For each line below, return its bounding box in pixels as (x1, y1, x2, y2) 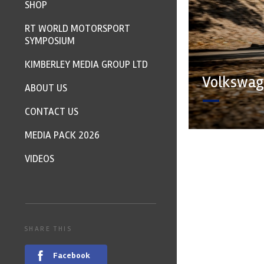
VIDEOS (25, 153, 54, 165)
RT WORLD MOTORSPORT (25, 22, 130, 35)
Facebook (53, 250, 90, 260)
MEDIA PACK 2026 (25, 129, 100, 141)
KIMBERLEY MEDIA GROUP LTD (25, 58, 148, 71)
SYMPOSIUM (25, 35, 75, 47)
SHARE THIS (24, 225, 72, 233)
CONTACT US (25, 105, 78, 118)
